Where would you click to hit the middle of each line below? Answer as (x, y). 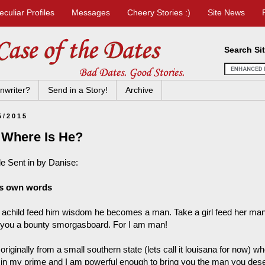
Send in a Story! (78, 90)
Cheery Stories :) (159, 12)
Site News (226, 12)
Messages (91, 12)
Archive (139, 90)
